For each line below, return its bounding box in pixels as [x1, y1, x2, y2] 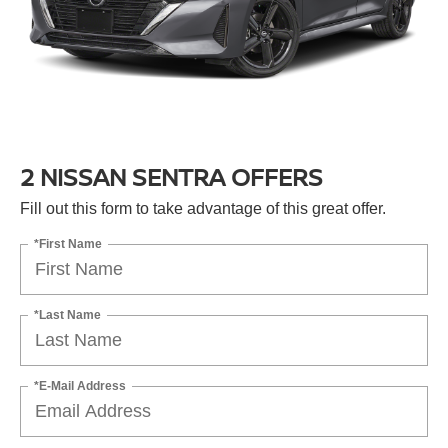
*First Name [34, 236, 102, 251]
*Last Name [34, 307, 101, 322]
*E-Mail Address [34, 378, 126, 393]
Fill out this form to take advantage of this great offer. [20, 200, 386, 218]
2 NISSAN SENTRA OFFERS [20, 160, 323, 194]
